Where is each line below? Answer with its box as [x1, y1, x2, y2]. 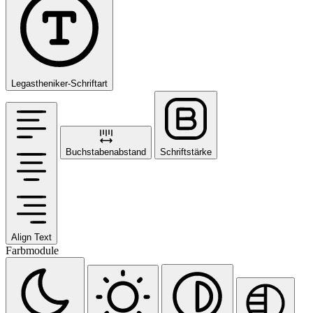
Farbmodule [6, 244, 59, 256]
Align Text [11, 231, 52, 242]
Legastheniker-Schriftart [11, 78, 108, 89]
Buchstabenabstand [66, 146, 146, 157]
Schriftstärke [160, 146, 212, 157]
